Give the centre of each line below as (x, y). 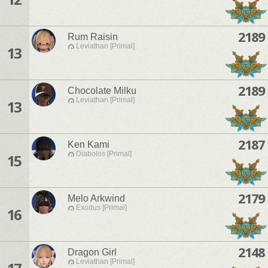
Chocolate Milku (102, 91)
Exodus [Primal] (101, 208)
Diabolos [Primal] (104, 154)
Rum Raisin (93, 37)
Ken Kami (89, 145)
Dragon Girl (92, 252)
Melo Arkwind (96, 199)
